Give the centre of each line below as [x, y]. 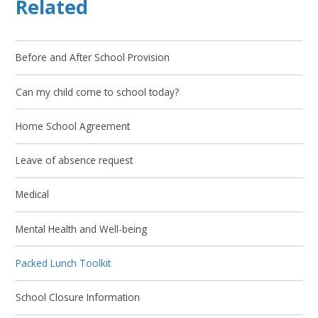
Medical [33, 194]
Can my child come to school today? [98, 92]
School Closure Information [78, 297]
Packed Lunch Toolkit [64, 263]
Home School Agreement [73, 126]
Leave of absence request [75, 160]
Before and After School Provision [93, 57]
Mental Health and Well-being [82, 229]
